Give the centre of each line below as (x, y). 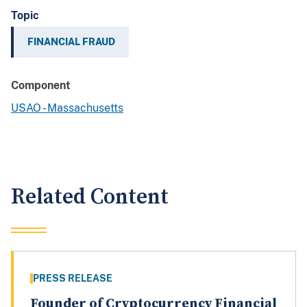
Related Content (90, 197)
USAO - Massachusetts (67, 108)
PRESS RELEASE (73, 279)
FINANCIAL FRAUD (71, 42)
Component (41, 86)
